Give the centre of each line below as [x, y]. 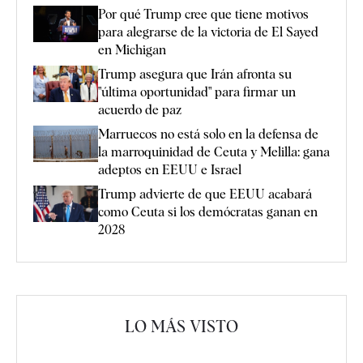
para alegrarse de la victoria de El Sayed [208, 32]
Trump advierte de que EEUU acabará [205, 194]
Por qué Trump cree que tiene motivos [203, 15]
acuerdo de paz [140, 110]
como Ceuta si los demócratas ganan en [208, 212]
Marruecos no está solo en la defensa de [208, 135]
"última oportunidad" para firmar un [197, 92]
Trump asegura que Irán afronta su [195, 75]
